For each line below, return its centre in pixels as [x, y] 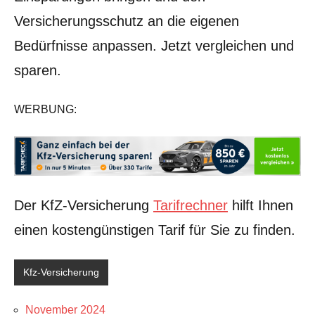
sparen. [38, 70]
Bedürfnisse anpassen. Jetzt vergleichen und [154, 45]
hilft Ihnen [261, 205]
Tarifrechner [191, 205]
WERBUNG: [45, 109]
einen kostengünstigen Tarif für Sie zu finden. [155, 230]
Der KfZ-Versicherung [84, 205]
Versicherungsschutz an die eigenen [127, 21]
